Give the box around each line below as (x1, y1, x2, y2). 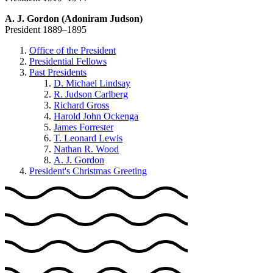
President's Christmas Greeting (29, 165, 147, 176)
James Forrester (54, 121, 113, 132)
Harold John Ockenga (54, 110, 138, 121)
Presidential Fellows (29, 55, 107, 66)
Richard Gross (54, 99, 109, 110)
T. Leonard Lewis (54, 132, 122, 143)
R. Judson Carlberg (54, 88, 128, 99)
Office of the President (29, 44, 116, 55)
